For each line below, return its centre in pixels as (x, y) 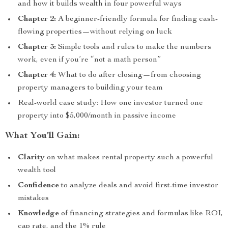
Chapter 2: (37, 19)
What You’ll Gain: (42, 136)
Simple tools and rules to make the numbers (134, 47)
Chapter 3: (37, 47)
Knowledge (38, 214)
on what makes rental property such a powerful (129, 158)
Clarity (31, 158)
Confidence (38, 186)
